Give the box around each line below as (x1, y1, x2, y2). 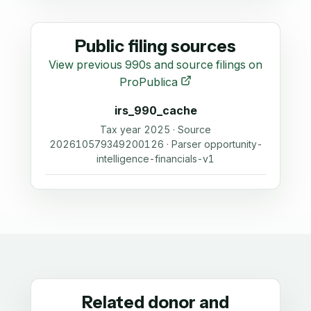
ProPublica (119, 75, 180, 90)
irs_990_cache (114, 103, 197, 118)
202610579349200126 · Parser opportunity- (49, 138, 262, 151)
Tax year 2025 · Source (100, 124, 211, 136)
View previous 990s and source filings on (49, 58, 262, 72)
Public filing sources (75, 36, 236, 57)
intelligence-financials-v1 (96, 153, 215, 165)
